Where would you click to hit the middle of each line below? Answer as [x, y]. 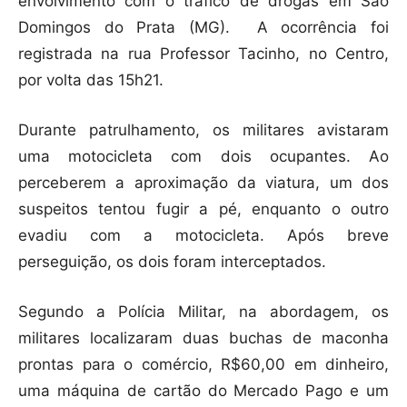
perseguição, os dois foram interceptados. [172, 261]
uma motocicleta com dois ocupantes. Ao [203, 156]
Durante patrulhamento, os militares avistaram [203, 129]
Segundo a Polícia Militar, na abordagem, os [203, 311]
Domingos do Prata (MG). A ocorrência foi [203, 27]
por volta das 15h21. [91, 79]
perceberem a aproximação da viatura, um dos [203, 182]
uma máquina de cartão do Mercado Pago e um [203, 390]
